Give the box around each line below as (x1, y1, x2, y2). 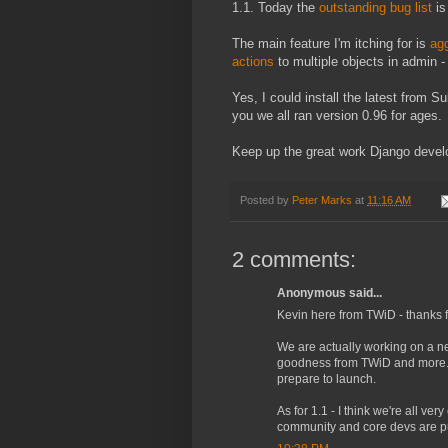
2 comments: (232, 247, 356, 273)
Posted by (240, 194, 292, 207)
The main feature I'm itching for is (232, 36, 430, 52)
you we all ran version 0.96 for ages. (232, 108, 442, 124)
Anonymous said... (277, 286, 382, 301)
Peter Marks (292, 194, 352, 207)
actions (232, 54, 274, 70)
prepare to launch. (277, 372, 376, 387)
